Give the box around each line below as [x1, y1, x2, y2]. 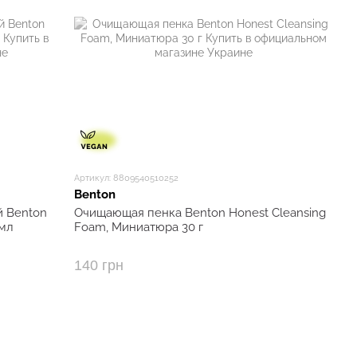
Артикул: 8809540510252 [74, 173, 179, 183]
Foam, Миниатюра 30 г [74, 220, 204, 234]
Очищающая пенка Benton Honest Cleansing [74, 206, 327, 220]
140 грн [74, 257, 124, 273]
